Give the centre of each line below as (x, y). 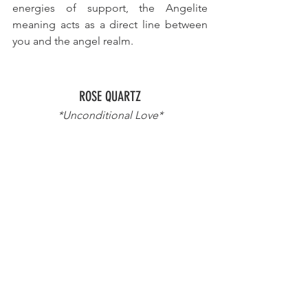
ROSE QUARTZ (110, 96)
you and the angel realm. (73, 41)
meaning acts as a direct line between (110, 24)
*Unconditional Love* (110, 115)
